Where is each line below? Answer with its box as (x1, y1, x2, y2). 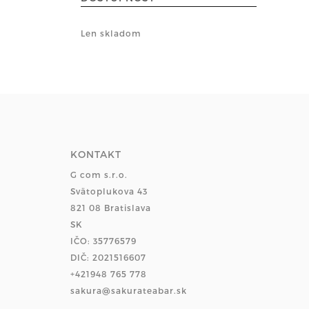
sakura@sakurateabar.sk (70, 286, 187, 295)
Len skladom (81, 28, 141, 38)
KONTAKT (70, 148, 121, 160)
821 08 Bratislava (70, 203, 151, 212)
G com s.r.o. (70, 170, 128, 179)
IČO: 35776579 (70, 236, 137, 246)
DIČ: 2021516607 (70, 252, 146, 262)
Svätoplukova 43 (70, 186, 148, 196)
